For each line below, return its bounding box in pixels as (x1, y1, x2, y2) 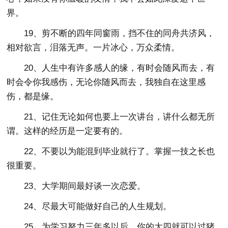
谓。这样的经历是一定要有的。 (7, 126, 128, 136)
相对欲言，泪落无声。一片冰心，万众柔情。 (7, 42, 180, 52)
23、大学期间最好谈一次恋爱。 (24, 181, 146, 191)
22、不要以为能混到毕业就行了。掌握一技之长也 (24, 146, 215, 156)
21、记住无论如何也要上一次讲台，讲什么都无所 (24, 111, 215, 122)
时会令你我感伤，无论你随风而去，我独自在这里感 (7, 77, 206, 87)
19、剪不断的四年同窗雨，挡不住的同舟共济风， (24, 28, 215, 38)
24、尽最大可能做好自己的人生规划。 (24, 201, 172, 211)
